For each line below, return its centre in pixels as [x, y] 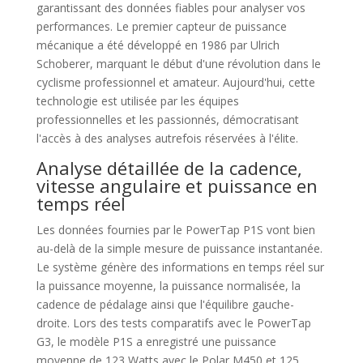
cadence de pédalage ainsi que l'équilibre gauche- [165, 304]
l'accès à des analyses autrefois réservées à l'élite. [167, 138]
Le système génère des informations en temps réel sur [180, 267]
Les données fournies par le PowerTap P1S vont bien [175, 229]
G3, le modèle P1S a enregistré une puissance [156, 341]
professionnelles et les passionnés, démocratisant [167, 119]
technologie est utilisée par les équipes [137, 100]
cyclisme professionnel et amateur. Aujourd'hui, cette [175, 82]
